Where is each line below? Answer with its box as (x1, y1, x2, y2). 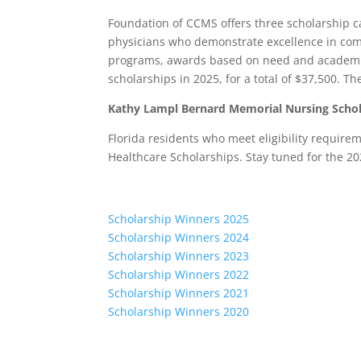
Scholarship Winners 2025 (108, 211, 250, 227)
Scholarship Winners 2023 (108, 248, 250, 264)
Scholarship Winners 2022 (108, 267, 250, 283)
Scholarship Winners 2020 (108, 304, 250, 320)
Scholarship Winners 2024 (108, 230, 250, 246)
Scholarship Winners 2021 (108, 285, 250, 301)
